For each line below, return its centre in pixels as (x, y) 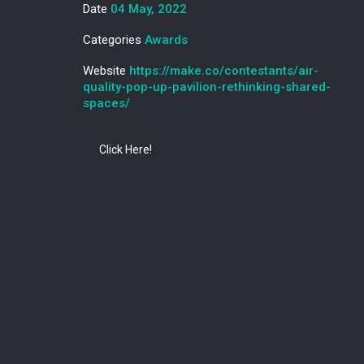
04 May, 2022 (149, 9)
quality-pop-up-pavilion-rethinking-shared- (207, 87)
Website (106, 71)
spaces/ (106, 103)
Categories (114, 40)
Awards (166, 40)
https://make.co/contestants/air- (224, 71)
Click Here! (126, 149)
